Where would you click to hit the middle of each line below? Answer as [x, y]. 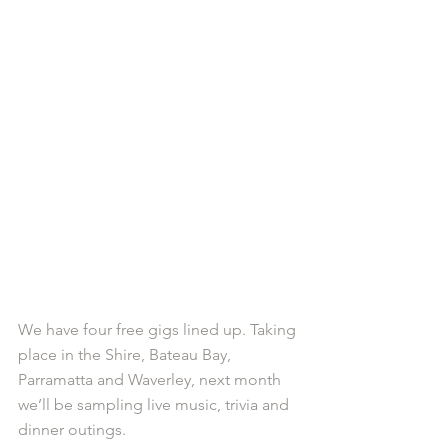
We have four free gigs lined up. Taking [159, 329]
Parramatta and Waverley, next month [151, 379]
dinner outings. [74, 429]
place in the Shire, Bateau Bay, [126, 354]
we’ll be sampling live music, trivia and [155, 404]
